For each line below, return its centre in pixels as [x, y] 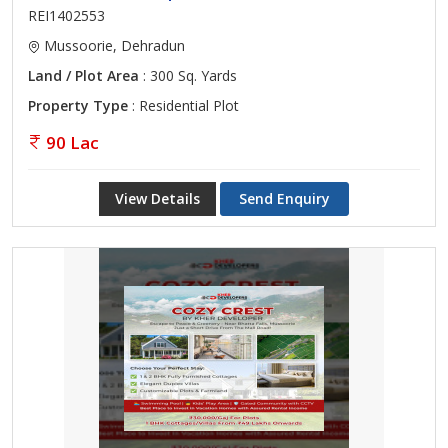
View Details [157, 198]
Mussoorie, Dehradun [112, 45]
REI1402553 [66, 15]
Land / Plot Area [83, 75]
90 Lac [72, 142]
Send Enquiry [284, 198]
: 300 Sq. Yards [188, 75]
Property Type [78, 105]
